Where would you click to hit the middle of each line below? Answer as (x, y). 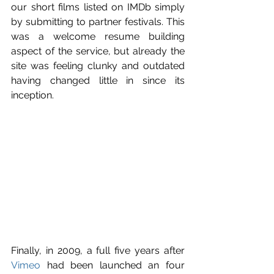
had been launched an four (113, 265)
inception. (32, 95)
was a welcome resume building (98, 36)
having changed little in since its (98, 80)
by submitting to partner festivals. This (98, 21)
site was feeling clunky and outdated (98, 65)
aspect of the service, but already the (98, 51)
